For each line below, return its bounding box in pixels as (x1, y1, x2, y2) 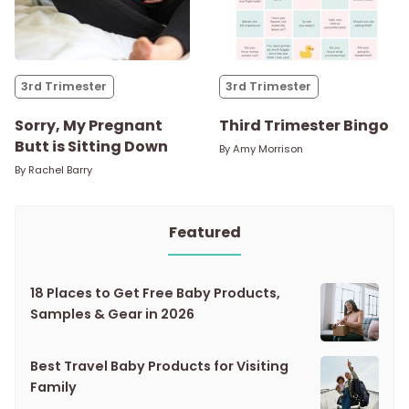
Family (30, 377, 77, 396)
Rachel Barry (28, 162, 92, 177)
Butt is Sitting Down (15, 135, 168, 157)
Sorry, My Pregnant (15, 114, 163, 136)
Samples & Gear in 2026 (30, 304, 194, 323)
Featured (168, 221, 241, 243)
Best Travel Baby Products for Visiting (30, 356, 288, 375)
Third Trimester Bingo (219, 114, 389, 136)
